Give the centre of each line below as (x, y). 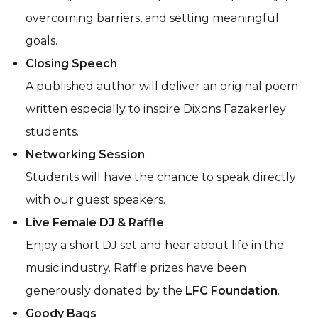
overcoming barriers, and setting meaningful (152, 18)
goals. (42, 40)
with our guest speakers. (95, 199)
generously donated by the (105, 290)
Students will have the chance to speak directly (161, 177)
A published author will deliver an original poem (162, 86)
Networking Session (85, 154)
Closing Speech (71, 63)
